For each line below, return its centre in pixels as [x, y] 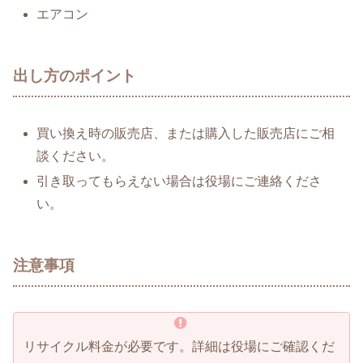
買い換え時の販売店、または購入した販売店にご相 [186, 134]
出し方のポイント [75, 76]
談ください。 [76, 156]
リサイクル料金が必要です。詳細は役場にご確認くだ [179, 347]
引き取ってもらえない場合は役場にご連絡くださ [179, 181]
